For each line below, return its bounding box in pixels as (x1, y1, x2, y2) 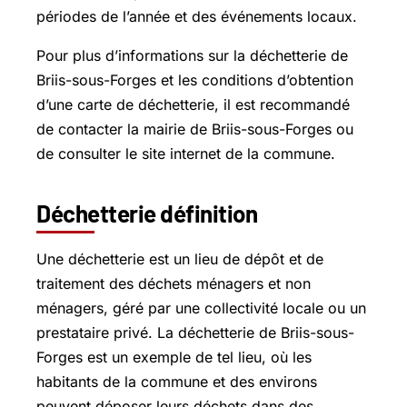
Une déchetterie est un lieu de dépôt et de (36, 249, 323, 268)
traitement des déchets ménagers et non (36, 273, 311, 293)
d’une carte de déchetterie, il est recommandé (36, 94, 350, 114)
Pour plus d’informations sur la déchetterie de (36, 45, 348, 65)
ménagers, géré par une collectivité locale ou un (36, 298, 366, 317)
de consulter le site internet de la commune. (36, 144, 335, 163)
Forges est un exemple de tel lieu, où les (36, 347, 312, 366)
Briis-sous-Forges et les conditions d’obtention (36, 70, 353, 89)
